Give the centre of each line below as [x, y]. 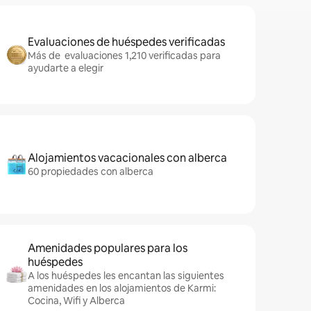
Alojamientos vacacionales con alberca [127, 158]
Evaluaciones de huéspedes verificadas [126, 42]
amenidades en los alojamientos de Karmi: [122, 288]
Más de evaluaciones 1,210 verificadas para [124, 56]
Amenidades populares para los [108, 248]
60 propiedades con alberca [91, 171]
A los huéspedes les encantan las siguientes [126, 276]
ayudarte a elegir [66, 68]
